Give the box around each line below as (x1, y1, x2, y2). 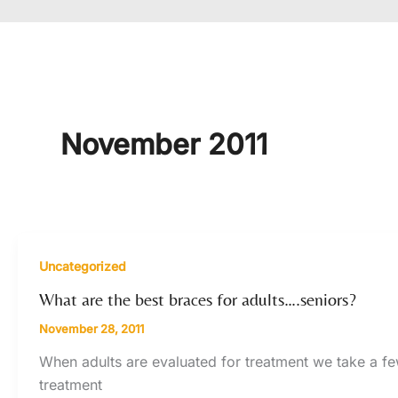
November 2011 (60, 126, 267, 162)
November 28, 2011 (39, 321, 144, 336)
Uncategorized (39, 258, 126, 274)
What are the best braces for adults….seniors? (39, 288, 356, 309)
